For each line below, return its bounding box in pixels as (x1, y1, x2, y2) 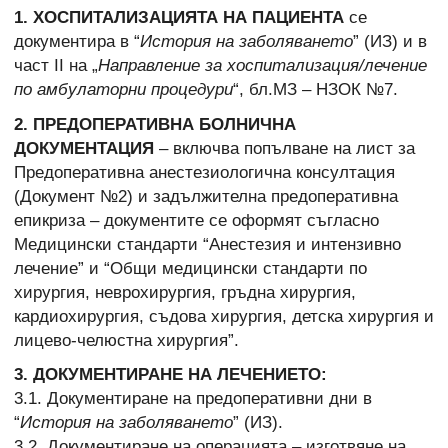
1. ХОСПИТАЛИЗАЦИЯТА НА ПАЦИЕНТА (14, 8, 344, 28)
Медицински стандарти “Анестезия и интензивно (14, 234, 401, 254)
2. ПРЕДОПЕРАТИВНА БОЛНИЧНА (14, 114, 296, 134)
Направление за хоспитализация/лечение (98, 56, 427, 76)
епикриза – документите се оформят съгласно (14, 210, 379, 230)
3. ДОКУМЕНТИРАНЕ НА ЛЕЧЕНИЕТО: (14, 365, 327, 385)
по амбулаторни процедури (14, 80, 233, 100)
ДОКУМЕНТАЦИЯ (14, 138, 154, 158)
